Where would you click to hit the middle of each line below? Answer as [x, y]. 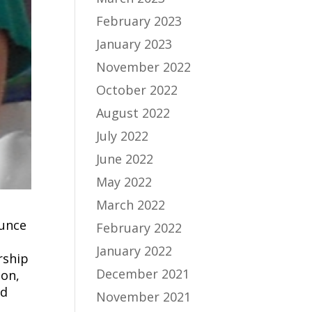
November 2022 [144, 67]
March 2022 [131, 205]
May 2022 [124, 182]
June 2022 [125, 159]
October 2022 [137, 90]
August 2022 [133, 113]
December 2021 [143, 274]
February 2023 [139, 21]
